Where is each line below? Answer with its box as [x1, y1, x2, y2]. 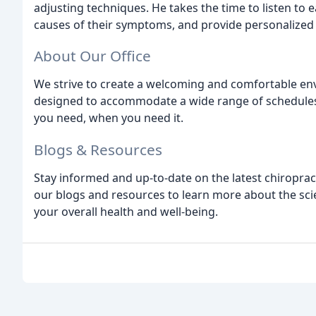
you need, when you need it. [34, 110, 183, 126]
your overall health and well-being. [34, 204, 218, 220]
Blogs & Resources [34, 140, 162, 160]
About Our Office [34, 46, 151, 66]
